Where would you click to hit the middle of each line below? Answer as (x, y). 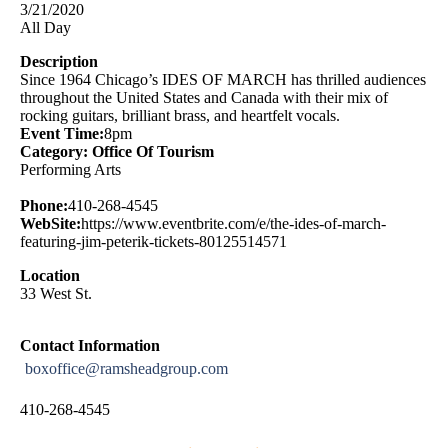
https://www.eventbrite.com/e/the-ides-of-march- (233, 224)
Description (59, 62)
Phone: (44, 206)
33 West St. (56, 294)
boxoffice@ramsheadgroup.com (126, 369)
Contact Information (90, 346)
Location (50, 276)
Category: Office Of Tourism (117, 152)
